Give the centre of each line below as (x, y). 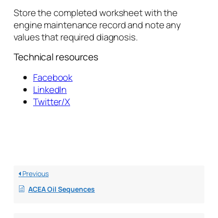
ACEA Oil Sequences (62, 189)
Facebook (53, 77)
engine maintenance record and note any (98, 25)
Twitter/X (52, 101)
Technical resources (56, 57)
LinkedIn (50, 89)
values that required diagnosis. (76, 37)
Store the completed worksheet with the (96, 12)
